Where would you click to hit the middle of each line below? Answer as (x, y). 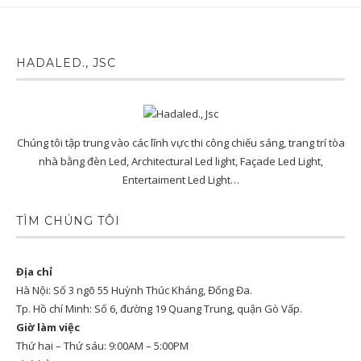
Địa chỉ (34, 272)
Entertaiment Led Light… (180, 180)
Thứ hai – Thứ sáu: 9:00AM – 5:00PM (102, 346)
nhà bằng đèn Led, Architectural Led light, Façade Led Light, (180, 162)
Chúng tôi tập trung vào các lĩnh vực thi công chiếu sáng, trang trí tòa (180, 143)
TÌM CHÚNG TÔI (68, 221)
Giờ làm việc (48, 328)
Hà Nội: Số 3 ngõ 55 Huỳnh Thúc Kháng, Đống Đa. (134, 290)
